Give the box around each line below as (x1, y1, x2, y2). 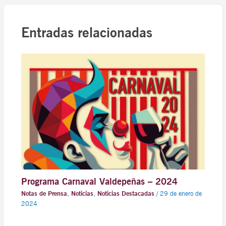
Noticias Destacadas (97, 190, 154, 198)
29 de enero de (159, 190, 202, 198)
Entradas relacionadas (21, 24, 152, 41)
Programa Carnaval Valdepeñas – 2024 (21, 175, 178, 187)
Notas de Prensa (21, 190, 67, 198)
